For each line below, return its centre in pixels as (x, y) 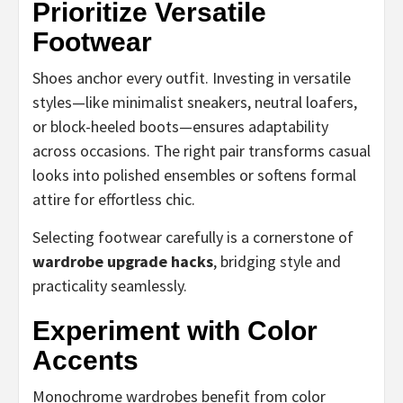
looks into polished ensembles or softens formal (194, 175)
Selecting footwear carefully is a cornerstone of (193, 237)
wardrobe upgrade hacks (123, 261)
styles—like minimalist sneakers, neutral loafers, (195, 102)
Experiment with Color (175, 330)
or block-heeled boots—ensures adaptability (180, 126)
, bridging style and (277, 261)
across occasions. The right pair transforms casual (201, 150)
